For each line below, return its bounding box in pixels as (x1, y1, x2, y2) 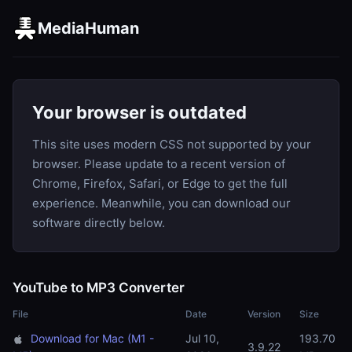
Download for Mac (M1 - (31, 332, 154, 345)
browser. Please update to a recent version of (32, 156, 285, 171)
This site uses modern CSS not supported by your (32, 137, 311, 152)
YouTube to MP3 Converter (13, 280, 185, 295)
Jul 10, (185, 332, 219, 345)
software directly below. (32, 215, 165, 230)
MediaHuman (38, 19, 139, 38)
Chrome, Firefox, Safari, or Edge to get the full (32, 176, 288, 191)
